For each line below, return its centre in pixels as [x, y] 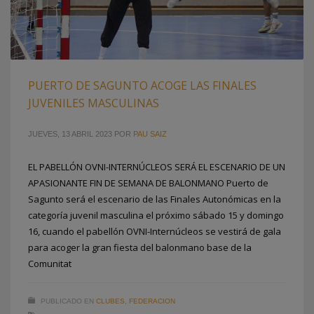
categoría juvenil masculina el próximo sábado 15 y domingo [156, 215]
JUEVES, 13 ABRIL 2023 [70, 134]
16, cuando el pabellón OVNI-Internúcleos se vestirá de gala [155, 231]
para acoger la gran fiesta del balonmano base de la [140, 247]
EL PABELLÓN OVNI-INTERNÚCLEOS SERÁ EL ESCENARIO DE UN [157, 166]
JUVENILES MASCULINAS [94, 103]
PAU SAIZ [150, 134]
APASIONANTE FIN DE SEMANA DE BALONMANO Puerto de [148, 183]
